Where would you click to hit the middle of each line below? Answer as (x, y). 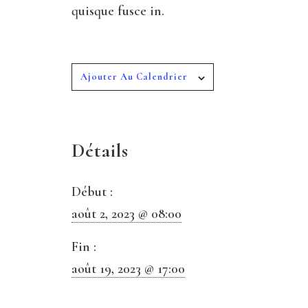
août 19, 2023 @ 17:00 (128, 269)
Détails (100, 151)
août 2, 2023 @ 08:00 (126, 214)
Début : (92, 192)
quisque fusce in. (118, 11)
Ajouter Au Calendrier (134, 77)
